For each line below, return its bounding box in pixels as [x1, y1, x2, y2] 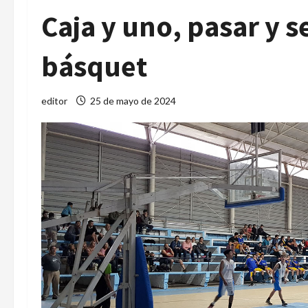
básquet [41, 48, 147, 84]
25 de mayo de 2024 [88, 95, 178, 107]
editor [41, 95, 67, 107]
